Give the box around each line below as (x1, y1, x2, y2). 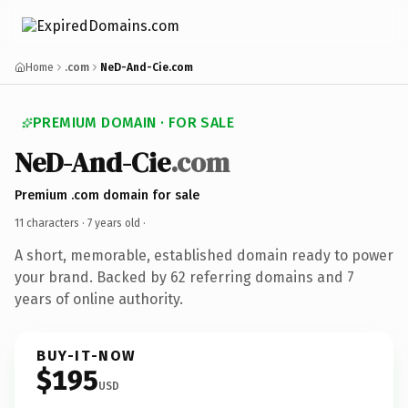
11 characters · (15, 216, 87, 229)
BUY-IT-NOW (36, 346, 137, 364)
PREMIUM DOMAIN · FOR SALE (33, 114, 234, 131)
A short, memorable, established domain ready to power (15, 246, 393, 264)
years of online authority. (15, 290, 183, 308)
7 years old (87, 216, 140, 229)
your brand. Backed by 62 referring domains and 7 (15, 268, 354, 286)
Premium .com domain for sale (15, 187, 199, 203)
